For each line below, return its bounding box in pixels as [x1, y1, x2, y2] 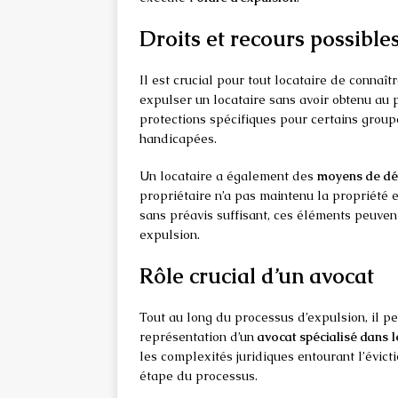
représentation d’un [139, 329, 258, 346]
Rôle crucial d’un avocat [139, 262, 374, 291]
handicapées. [139, 131, 217, 147]
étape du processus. [139, 368, 258, 385]
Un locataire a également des [139, 168, 317, 185]
